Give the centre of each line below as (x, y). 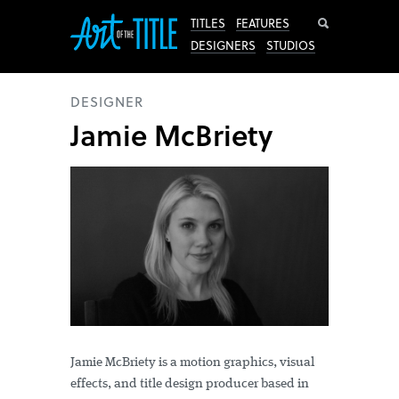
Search (357, 23)
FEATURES (263, 23)
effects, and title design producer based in (190, 385)
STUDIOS (291, 45)
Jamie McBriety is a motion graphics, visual (192, 363)
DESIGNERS (223, 45)
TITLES (208, 23)
